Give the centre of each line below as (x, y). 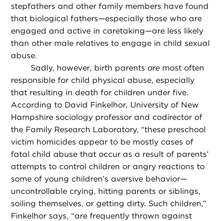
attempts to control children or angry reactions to (108, 166)
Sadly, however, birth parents (89, 68)
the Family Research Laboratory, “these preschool (109, 129)
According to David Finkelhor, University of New (105, 105)
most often (182, 68)
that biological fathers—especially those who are (107, 18)
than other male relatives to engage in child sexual (110, 43)
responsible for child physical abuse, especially (103, 80)
